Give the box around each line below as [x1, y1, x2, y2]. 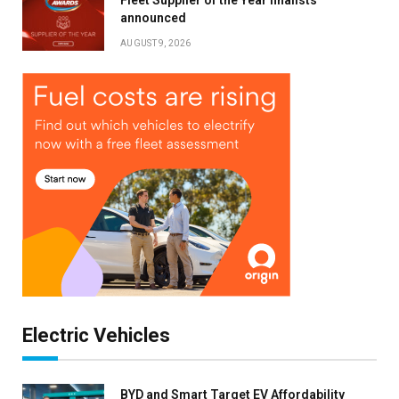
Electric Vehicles [22, 323, 170, 346]
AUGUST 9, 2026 [120, 37, 191, 48]
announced [120, 10, 186, 25]
